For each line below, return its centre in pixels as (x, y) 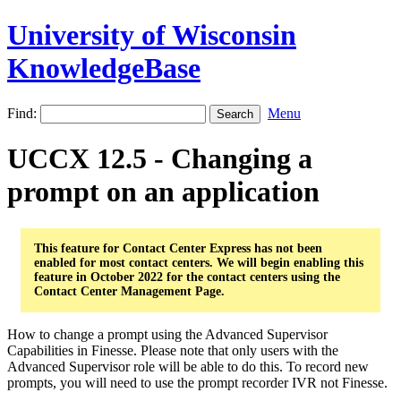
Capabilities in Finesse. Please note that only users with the (173, 350)
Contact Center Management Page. (129, 291)
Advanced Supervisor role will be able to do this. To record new (188, 366)
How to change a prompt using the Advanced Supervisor (167, 334)
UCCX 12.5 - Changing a (160, 159)
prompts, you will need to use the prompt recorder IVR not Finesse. (197, 382)
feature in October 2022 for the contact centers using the (187, 277)
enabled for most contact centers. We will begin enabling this (199, 262)
